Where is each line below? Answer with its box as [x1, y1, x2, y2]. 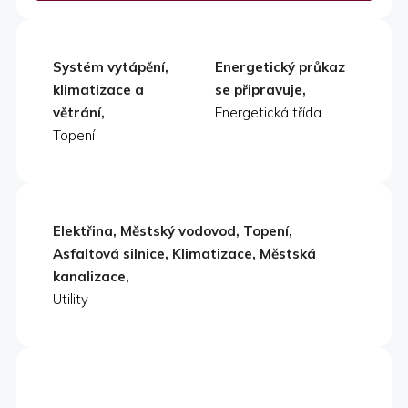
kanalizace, [53, 268, 129, 286]
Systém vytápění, [53, 58, 168, 76]
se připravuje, [215, 81, 306, 99]
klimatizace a [53, 81, 144, 99]
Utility [53, 291, 88, 309]
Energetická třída [215, 104, 321, 122]
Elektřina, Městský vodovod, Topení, [53, 222, 292, 240]
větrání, [53, 104, 105, 122]
